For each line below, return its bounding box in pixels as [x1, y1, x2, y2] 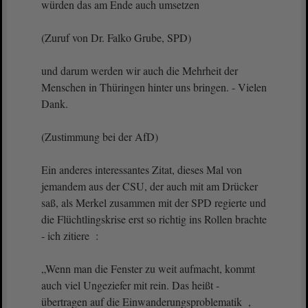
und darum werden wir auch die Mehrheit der [41, 63, 238, 78]
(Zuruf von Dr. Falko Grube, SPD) [41, 30, 191, 45]
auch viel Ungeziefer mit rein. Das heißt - [41, 278, 219, 292]
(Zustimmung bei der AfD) [41, 129, 158, 144]
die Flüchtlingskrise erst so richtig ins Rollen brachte [41, 212, 267, 226]
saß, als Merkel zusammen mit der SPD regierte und [41, 195, 266, 210]
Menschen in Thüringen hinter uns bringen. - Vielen [41, 80, 267, 94]
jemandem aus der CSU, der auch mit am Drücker [41, 179, 258, 193]
